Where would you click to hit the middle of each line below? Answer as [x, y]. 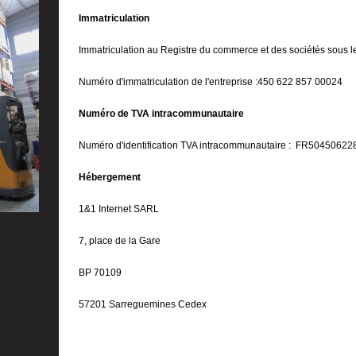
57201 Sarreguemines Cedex [143, 304]
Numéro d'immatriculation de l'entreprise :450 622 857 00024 [211, 82]
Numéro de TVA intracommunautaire [161, 114]
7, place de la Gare [120, 241]
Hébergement [110, 177]
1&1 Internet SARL [119, 209]
